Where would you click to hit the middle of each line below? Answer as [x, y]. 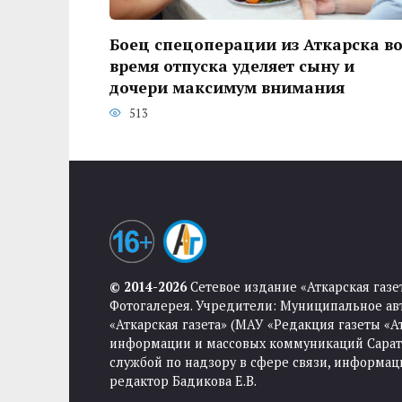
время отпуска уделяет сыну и [232, 66]
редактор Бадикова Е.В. [183, 381]
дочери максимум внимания [227, 87]
